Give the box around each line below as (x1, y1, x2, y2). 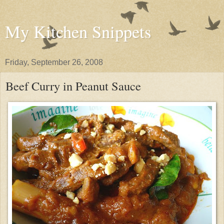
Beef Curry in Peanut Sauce (5, 77, 141, 94)
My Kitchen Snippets (5, 20, 151, 43)
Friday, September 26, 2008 (5, 58, 103, 66)
